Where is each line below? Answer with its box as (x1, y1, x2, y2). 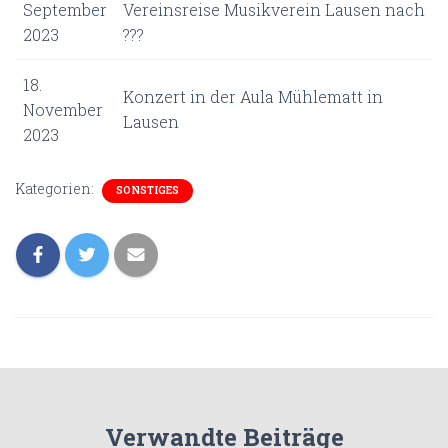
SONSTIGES (116, 184, 179, 197)
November (23, 99, 103, 120)
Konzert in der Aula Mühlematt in (123, 86, 383, 107)
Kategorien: (15, 179, 97, 198)
